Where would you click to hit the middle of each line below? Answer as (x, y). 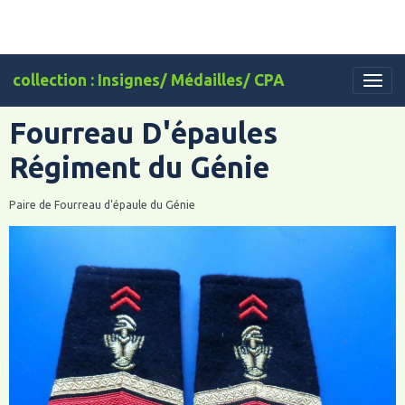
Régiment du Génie (139, 167)
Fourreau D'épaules (143, 133)
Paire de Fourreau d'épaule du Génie (102, 205)
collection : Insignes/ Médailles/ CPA (149, 80)
